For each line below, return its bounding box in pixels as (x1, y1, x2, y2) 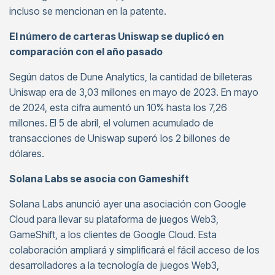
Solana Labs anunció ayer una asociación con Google (9, 198, 246, 210)
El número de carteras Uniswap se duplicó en (9, 30, 224, 42)
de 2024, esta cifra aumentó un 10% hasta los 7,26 (9, 101, 227, 114)
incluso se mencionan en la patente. (9, 5, 166, 17)
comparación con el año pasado (9, 45, 163, 58)
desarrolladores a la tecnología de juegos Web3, (9, 259, 219, 271)
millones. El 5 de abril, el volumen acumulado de (9, 117, 214, 129)
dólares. (9, 147, 44, 160)
